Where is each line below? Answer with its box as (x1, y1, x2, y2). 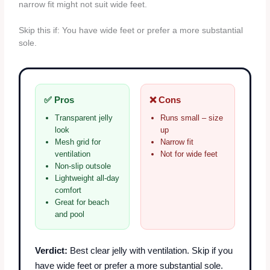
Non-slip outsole (55, 162, 111, 171)
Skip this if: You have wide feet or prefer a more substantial (19, 26, 243, 36)
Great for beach (55, 198, 110, 207)
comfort (55, 186, 82, 195)
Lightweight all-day (55, 174, 120, 183)
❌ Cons (149, 95, 181, 105)
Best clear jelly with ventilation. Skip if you (67, 245, 233, 256)
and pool (55, 210, 85, 219)
